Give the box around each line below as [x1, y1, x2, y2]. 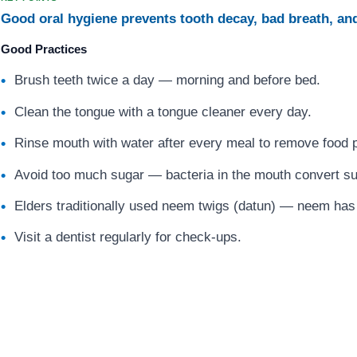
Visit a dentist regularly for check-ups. [14, 229, 242, 245]
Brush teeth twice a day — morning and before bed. [14, 73, 321, 88]
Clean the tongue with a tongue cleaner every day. [14, 104, 312, 120]
